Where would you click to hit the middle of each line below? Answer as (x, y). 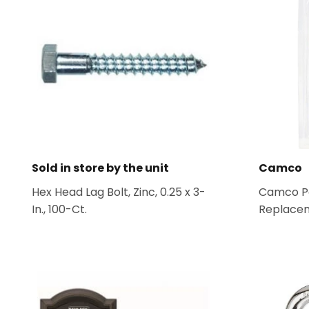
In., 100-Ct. (59, 209)
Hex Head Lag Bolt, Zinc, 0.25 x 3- (119, 192)
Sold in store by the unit (100, 168)
